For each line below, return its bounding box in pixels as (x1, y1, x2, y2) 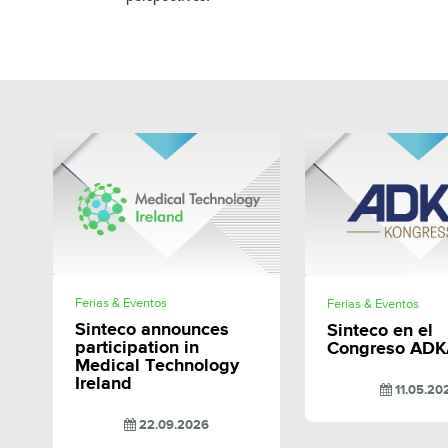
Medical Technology (74, 357, 239, 376)
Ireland (74, 375, 132, 394)
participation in (74, 339, 199, 358)
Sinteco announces (74, 321, 229, 340)
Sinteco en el (327, 321, 434, 340)
